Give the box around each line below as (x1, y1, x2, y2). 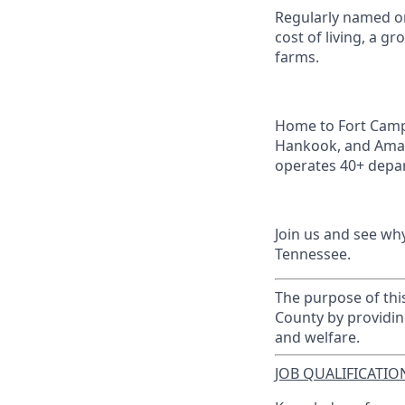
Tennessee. (275, 244, 351, 264)
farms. (275, 47, 319, 67)
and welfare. (275, 327, 360, 347)
